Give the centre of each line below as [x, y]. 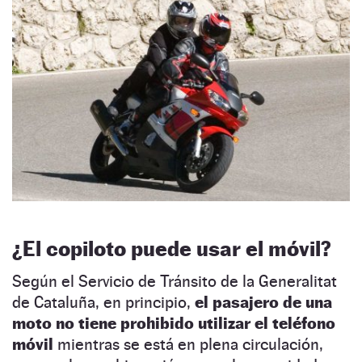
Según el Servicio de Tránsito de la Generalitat [175, 281]
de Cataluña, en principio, [103, 302]
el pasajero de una [263, 302]
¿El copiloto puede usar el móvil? [172, 248]
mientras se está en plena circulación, [188, 344]
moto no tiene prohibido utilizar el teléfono [174, 323]
